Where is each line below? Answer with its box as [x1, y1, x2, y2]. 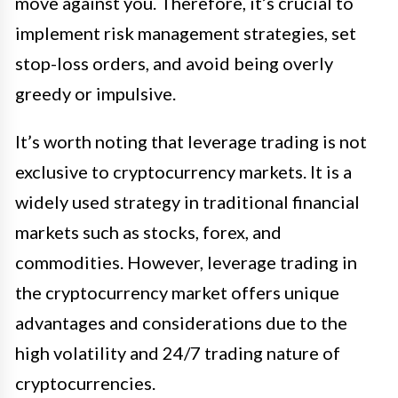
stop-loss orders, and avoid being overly [15, 52, 333, 75]
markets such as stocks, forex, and [15, 221, 282, 243]
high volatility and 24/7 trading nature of [15, 342, 340, 364]
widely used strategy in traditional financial [15, 191, 360, 213]
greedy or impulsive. [15, 83, 176, 105]
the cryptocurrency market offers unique [15, 282, 339, 304]
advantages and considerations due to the [15, 312, 347, 334]
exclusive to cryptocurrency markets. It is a [15, 161, 352, 183]
